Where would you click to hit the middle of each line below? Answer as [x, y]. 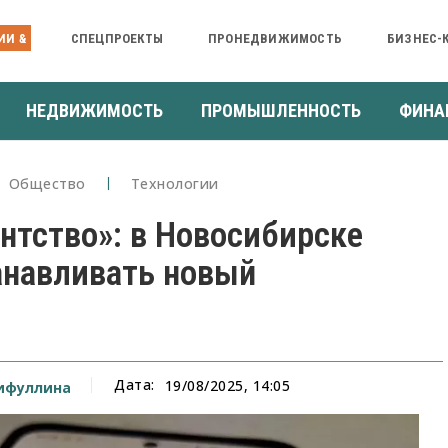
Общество [47, 183]
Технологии [174, 183]
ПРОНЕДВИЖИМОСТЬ [274, 38]
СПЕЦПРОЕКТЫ [116, 38]
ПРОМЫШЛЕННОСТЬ [281, 110]
